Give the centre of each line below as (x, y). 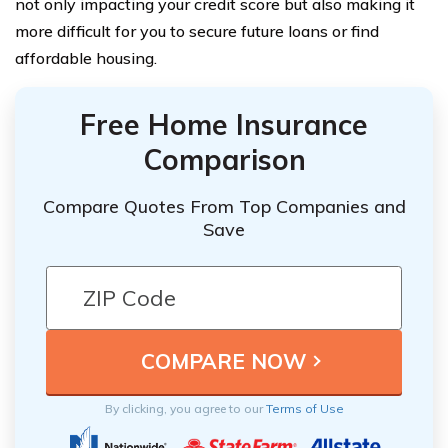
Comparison (224, 159)
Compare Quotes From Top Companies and (224, 206)
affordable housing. (86, 57)
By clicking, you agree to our (185, 408)
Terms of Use (304, 408)
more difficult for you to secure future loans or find (197, 30)
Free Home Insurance (224, 124)
